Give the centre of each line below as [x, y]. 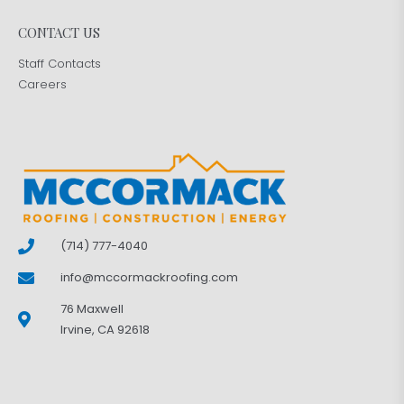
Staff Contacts [60, 63]
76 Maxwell [92, 309]
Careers [42, 84]
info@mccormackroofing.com [149, 278]
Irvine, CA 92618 [105, 330]
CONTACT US [59, 32]
